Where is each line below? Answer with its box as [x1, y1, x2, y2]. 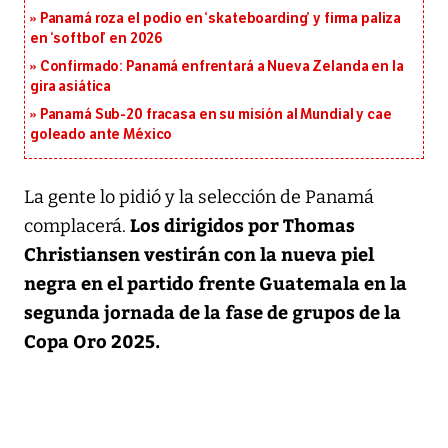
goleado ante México [30, 125, 173, 143]
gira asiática [30, 77, 112, 95]
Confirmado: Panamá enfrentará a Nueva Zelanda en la [39, 57, 404, 75]
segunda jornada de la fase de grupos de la [24, 298, 401, 324]
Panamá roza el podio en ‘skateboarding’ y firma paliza [39, 9, 402, 27]
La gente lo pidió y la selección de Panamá [24, 185, 374, 208]
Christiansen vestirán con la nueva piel [24, 240, 374, 266]
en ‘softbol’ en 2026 [30, 29, 164, 47]
